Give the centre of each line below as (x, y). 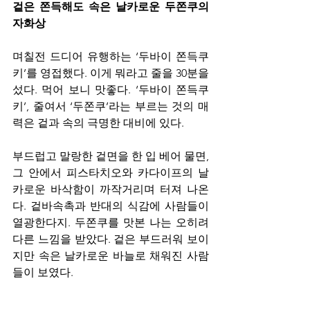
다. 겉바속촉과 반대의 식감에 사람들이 (111, 206)
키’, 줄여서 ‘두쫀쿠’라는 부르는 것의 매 (111, 106)
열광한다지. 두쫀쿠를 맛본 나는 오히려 (111, 222)
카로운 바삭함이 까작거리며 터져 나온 (111, 189)
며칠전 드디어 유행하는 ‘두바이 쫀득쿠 (111, 56)
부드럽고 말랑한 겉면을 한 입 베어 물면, (111, 156)
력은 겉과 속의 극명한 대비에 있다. (98, 123)
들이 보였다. (44, 272)
